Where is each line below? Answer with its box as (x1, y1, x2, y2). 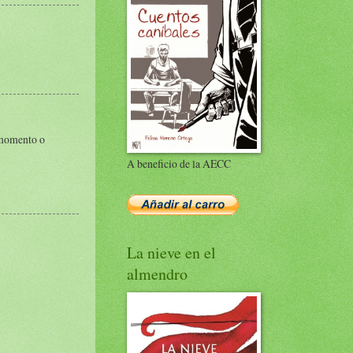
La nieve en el (127, 242, 216, 263)
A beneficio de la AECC (127, 156, 231, 171)
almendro (127, 263, 188, 284)
